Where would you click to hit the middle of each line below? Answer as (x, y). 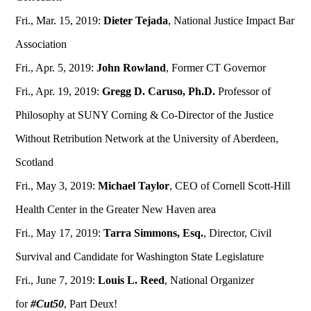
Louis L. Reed (132, 280)
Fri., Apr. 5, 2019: (56, 68)
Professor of (243, 92)
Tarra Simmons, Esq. (154, 233)
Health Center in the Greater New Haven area (116, 210)
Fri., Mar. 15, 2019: (60, 21)
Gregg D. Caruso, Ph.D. (159, 92)
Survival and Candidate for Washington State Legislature (140, 257)
